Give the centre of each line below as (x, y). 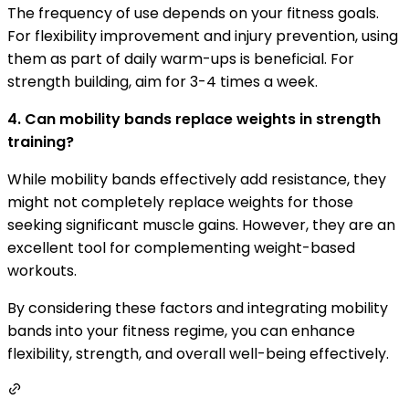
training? (41, 142)
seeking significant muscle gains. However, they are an (201, 225)
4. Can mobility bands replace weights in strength (194, 119)
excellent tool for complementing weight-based (181, 248)
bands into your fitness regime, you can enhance (181, 331)
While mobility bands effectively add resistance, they (197, 179)
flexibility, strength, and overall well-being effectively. (198, 354)
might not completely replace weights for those (180, 202)
